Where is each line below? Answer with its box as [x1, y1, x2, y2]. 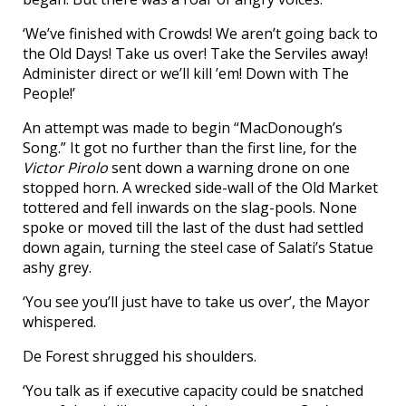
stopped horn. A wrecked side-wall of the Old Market [23, 177, 378, 198]
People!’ [23, 82, 75, 103]
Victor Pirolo [23, 157, 108, 178]
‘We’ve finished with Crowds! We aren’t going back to [23, 23, 378, 43]
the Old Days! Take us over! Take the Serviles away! [23, 43, 368, 63]
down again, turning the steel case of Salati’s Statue [23, 237, 373, 257]
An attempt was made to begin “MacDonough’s [23, 117, 343, 138]
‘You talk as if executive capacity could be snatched [23, 380, 363, 401]
